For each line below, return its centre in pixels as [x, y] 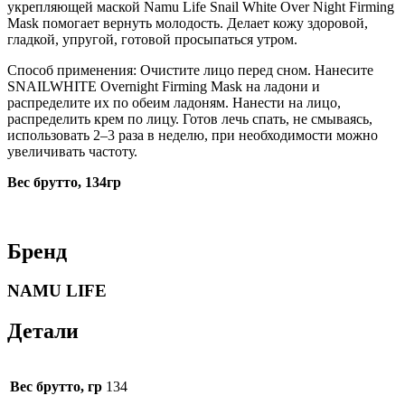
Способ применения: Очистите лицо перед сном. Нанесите [190, 70]
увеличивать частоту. [72, 151]
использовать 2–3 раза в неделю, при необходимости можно [193, 135]
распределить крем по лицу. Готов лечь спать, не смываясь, [190, 118]
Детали [43, 331]
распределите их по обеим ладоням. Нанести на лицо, [174, 102]
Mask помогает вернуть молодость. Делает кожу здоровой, [188, 23]
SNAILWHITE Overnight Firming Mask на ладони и [164, 86]
